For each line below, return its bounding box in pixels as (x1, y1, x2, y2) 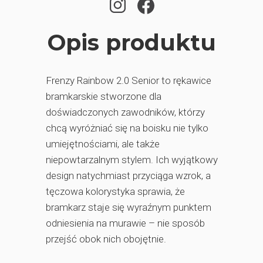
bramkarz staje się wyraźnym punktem (46, 201, 211, 213)
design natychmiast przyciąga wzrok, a (46, 170, 211, 181)
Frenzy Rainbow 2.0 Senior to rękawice (46, 75, 211, 86)
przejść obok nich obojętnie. (46, 233, 166, 245)
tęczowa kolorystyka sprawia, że (46, 186, 185, 197)
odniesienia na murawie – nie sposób (46, 217, 205, 229)
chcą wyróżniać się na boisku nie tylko (46, 122, 208, 134)
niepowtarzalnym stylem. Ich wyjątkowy (46, 154, 218, 166)
